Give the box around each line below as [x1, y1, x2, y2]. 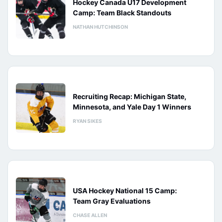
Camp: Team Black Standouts [73, 8, 171, 17]
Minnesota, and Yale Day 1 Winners [73, 103, 191, 111]
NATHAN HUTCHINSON [73, 24, 128, 30]
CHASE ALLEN [73, 212, 107, 218]
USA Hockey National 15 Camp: [73, 186, 177, 195]
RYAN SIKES [73, 118, 102, 124]
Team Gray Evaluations [73, 197, 151, 205]
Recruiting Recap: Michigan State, [73, 92, 186, 101]
